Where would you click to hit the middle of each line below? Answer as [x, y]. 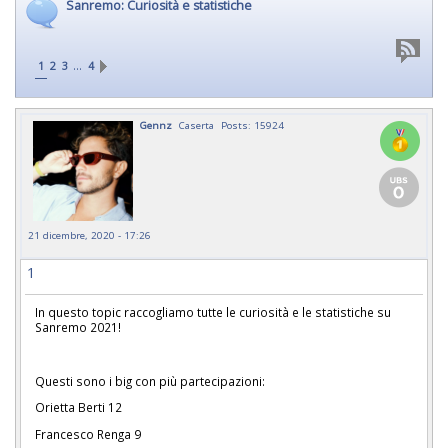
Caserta [196, 125]
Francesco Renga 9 [88, 434]
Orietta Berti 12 [80, 407]
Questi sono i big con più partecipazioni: [150, 380]
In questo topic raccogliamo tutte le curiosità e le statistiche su [213, 312]
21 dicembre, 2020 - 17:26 [89, 235]
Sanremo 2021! [78, 327]
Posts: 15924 [252, 125]
